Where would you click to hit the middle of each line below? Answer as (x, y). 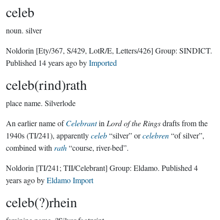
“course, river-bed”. (98, 148)
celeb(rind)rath (46, 84)
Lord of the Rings (134, 123)
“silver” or (125, 135)
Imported (103, 63)
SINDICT (195, 50)
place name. (24, 103)
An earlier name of (36, 123)
